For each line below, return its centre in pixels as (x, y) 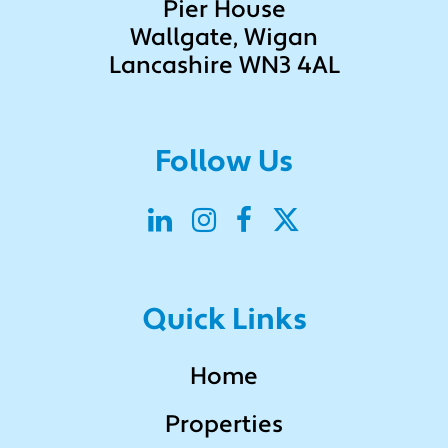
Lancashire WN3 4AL (224, 66)
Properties (224, 425)
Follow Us (224, 163)
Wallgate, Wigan (224, 38)
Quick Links (224, 321)
